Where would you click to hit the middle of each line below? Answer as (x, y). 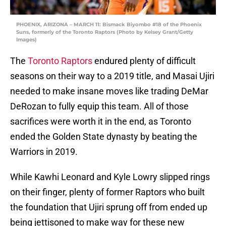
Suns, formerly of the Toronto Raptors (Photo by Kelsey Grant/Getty (105, 32)
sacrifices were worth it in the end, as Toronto (101, 122)
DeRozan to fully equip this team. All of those (99, 106)
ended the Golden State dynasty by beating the (104, 137)
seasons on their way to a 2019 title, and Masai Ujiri (112, 76)
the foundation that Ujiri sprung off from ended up (109, 207)
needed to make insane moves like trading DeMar (109, 91)
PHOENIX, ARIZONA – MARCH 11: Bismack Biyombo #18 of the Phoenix (109, 25)
